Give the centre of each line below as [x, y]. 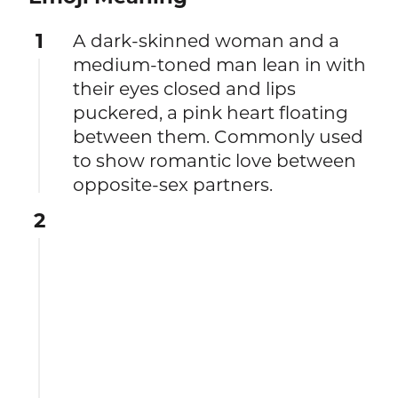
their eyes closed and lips [185, 88]
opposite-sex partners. [173, 184]
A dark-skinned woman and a [207, 40]
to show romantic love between [215, 160]
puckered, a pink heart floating [211, 112]
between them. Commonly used [219, 136]
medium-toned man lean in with [220, 64]
